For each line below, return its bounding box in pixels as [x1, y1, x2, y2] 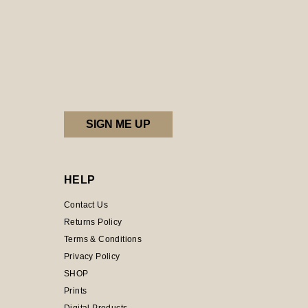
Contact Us [64, 200, 108, 210]
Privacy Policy [64, 252, 120, 261]
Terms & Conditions [64, 234, 142, 244]
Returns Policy [64, 217, 122, 227]
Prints [64, 286, 87, 296]
